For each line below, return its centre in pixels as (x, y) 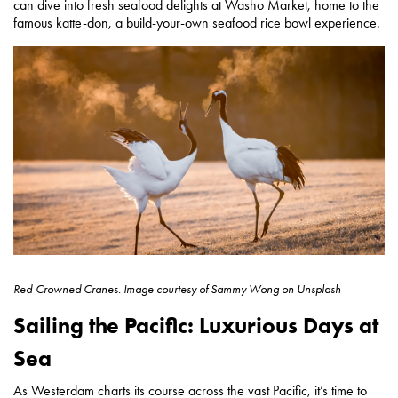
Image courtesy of (166, 290)
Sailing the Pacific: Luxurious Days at (196, 326)
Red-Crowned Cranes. (68, 290)
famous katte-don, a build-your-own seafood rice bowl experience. (197, 23)
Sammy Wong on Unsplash (275, 290)
